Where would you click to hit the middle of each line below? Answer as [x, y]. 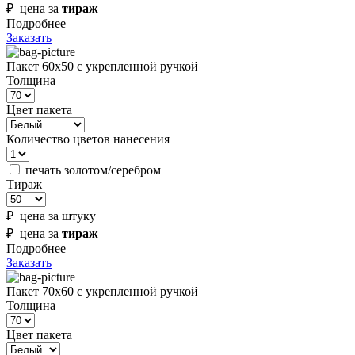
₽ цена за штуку [51, 216]
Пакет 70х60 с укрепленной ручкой [102, 292]
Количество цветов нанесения [88, 139]
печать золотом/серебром [93, 170]
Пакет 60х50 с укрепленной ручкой [102, 67]
